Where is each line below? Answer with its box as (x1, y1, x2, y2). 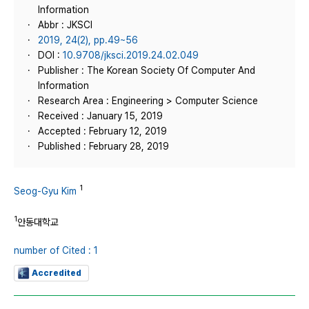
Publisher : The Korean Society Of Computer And (38, 65, 255, 76)
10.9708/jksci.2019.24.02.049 (63, 50, 199, 61)
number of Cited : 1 (14, 245, 98, 257)
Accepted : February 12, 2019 (38, 126, 167, 137)
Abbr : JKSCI (38, 19, 92, 30)
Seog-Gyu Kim (14, 185, 77, 197)
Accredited (32, 268, 81, 279)
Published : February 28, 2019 (38, 141, 169, 152)
